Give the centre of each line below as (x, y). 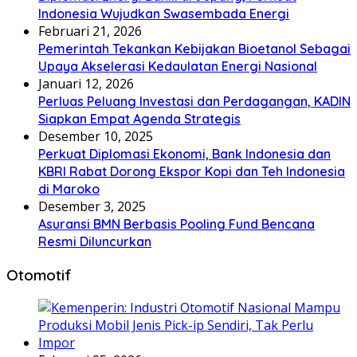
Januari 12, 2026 (86, 83)
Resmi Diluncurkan (95, 241)
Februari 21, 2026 (90, 31)
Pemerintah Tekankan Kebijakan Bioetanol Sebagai (194, 48)
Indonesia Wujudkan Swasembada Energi (164, 13)
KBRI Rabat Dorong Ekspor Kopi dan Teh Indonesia (192, 171)
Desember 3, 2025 (92, 206)
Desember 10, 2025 (96, 136)
